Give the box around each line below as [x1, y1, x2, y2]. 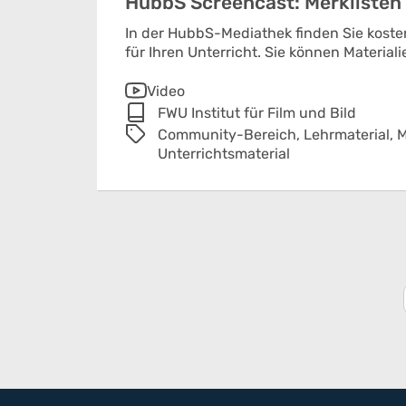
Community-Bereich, [158, 126, 304, 143]
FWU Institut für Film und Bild [158, 104, 356, 121]
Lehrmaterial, [304, 126, 397, 143]
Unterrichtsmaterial [158, 145, 290, 162]
